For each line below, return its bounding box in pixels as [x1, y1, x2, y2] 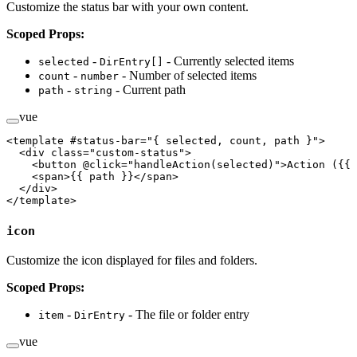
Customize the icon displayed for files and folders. [6, 253, 257, 268]
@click [76, 159, 121, 171]
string [74, 84, 112, 97]
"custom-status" [89, 147, 185, 159]
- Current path [112, 83, 186, 97]
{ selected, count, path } [153, 135, 312, 147]
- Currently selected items [163, 54, 294, 69]
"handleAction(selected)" [127, 159, 280, 171]
